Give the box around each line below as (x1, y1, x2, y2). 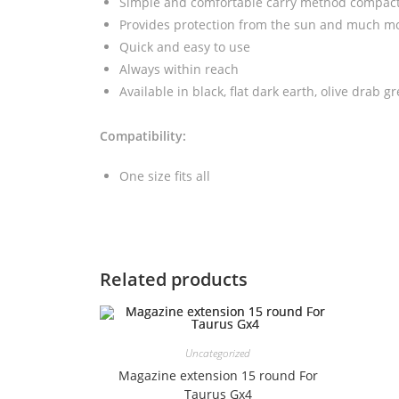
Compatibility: (100, 126, 186, 144)
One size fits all (119, 167, 211, 184)
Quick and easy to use (119, 37, 251, 55)
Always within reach (119, 60, 240, 77)
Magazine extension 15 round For (118, 366, 318, 384)
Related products (100, 266, 248, 291)
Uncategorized (185, 345, 250, 361)
